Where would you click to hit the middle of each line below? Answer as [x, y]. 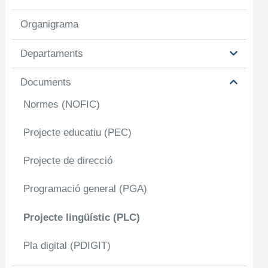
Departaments [52, 53]
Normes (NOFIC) [62, 104]
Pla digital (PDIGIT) [67, 245]
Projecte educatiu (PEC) [78, 132]
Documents [46, 82]
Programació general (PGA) [86, 189]
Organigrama [50, 25]
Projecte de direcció [68, 161]
